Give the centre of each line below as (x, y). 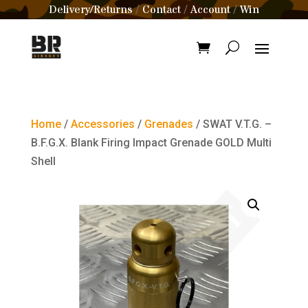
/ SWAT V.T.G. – (232, 124)
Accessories (102, 124)
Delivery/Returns (91, 10)
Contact (162, 10)
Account (210, 10)
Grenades (168, 124)
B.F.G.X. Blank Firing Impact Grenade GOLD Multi (151, 143)
